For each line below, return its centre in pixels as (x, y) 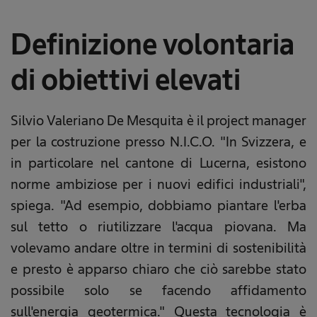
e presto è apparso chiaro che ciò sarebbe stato (158, 269)
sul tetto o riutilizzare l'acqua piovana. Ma (158, 226)
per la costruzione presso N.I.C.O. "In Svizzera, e (158, 141)
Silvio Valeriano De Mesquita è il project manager (158, 120)
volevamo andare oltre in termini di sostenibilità (158, 247)
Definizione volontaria (152, 44)
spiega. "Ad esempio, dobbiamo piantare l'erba (158, 205)
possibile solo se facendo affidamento (158, 290)
